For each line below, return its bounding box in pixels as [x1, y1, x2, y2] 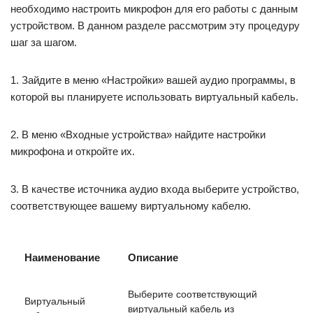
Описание [128, 252, 178, 263]
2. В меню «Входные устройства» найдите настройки [10, 129, 265, 140]
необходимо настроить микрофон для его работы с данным [10, 3, 298, 15]
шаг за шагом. [10, 36, 77, 48]
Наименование [24, 252, 100, 263]
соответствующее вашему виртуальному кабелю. [10, 200, 251, 212]
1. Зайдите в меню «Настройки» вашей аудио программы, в [10, 74, 296, 86]
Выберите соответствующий [128, 289, 257, 300]
